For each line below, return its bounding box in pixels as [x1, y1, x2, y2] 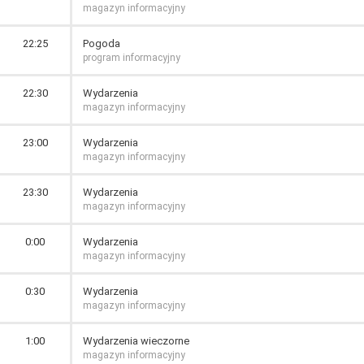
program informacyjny [83, 52, 180, 63]
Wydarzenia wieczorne [83, 335, 189, 347]
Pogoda [83, 37, 120, 50]
